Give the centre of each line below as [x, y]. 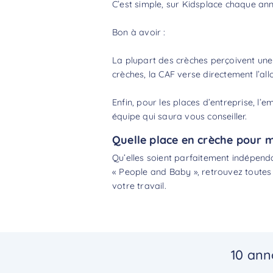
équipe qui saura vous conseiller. [180, 116]
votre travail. [139, 186]
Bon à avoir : [139, 32]
